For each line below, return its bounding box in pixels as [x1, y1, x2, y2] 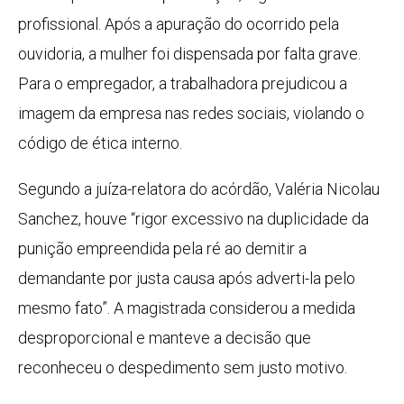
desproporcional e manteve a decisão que [18, 328, 311, 348]
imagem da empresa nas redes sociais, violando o [18, 104, 364, 124]
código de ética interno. [18, 133, 182, 153]
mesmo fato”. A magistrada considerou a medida [18, 298, 355, 318]
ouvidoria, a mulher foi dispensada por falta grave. [18, 44, 361, 64]
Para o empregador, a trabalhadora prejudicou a [18, 74, 347, 94]
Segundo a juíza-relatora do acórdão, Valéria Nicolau [18, 179, 380, 199]
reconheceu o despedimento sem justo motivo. [18, 358, 347, 378]
